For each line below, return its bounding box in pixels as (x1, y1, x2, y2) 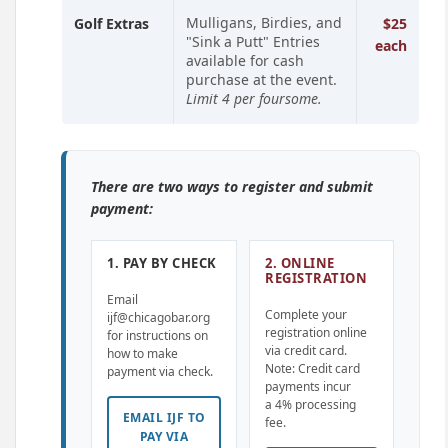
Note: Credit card (265, 360, 360, 377)
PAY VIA (139, 428, 189, 445)
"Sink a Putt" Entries (186, 32, 320, 51)
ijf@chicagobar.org (107, 309, 210, 326)
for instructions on (107, 327, 208, 344)
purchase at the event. (186, 70, 337, 89)
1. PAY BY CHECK (107, 254, 217, 272)
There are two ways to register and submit (91, 177, 373, 196)
